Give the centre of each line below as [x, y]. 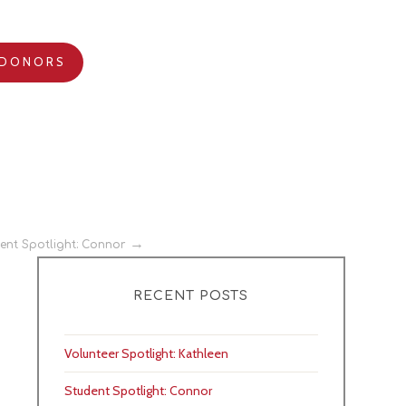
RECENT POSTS [191, 295]
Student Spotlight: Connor [138, 391]
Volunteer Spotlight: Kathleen [146, 354]
